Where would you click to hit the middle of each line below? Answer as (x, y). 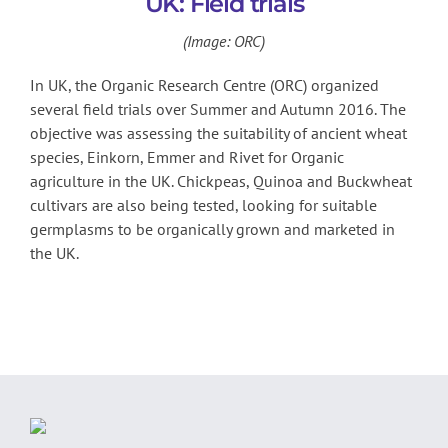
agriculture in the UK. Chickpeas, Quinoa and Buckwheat (221, 181)
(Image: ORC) (224, 41)
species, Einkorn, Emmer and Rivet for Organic (187, 157)
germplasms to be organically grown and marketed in (212, 229)
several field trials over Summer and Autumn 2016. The (218, 109)
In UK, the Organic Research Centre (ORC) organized (204, 85)
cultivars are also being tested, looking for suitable (203, 205)
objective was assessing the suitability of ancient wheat (218, 133)
